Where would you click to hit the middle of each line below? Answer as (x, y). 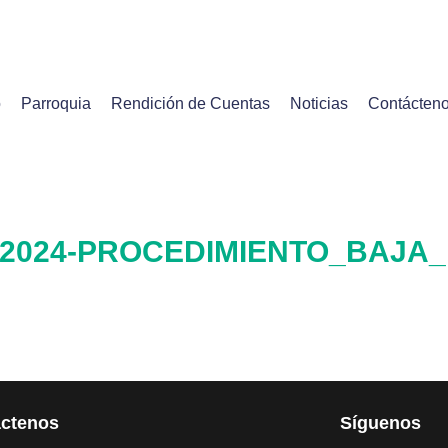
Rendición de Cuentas (190, 103)
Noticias (318, 103)
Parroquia (55, 103)
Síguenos (380, 423)
